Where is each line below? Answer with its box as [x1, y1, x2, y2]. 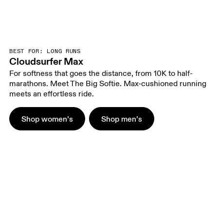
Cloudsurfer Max [9, 54, 84, 68]
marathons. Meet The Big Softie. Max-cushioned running [9, 78, 207, 89]
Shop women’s [21, 113, 73, 124]
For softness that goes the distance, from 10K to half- [9, 68, 193, 78]
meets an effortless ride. [9, 89, 94, 99]
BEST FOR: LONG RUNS [9, 47, 81, 55]
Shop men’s [101, 113, 143, 124]
